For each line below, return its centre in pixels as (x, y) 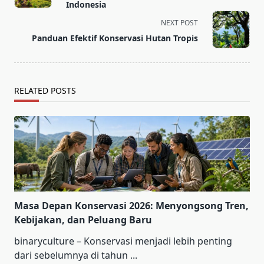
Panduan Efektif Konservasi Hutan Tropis (115, 38)
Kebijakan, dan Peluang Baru (83, 220)
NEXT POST (179, 22)
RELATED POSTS (45, 90)
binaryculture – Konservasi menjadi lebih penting (123, 241)
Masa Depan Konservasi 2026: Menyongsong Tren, (131, 205)
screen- (30, 17)
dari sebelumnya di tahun (71, 255)
